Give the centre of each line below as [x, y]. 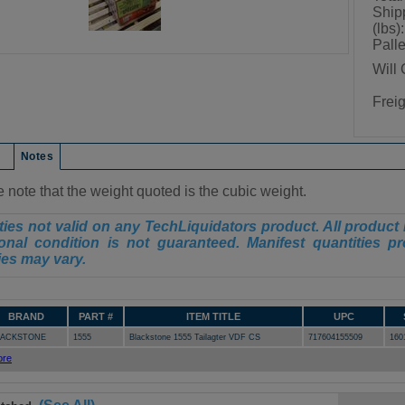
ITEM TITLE [213, 316]
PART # [96, 316]
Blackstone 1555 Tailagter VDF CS [195, 337]
